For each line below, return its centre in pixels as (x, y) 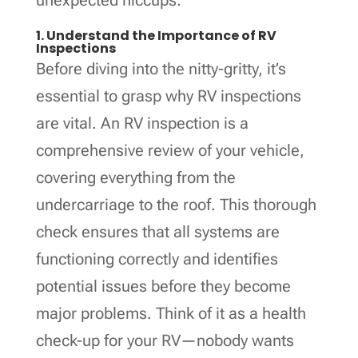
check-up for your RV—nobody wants (165, 340)
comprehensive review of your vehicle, (170, 150)
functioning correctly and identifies (157, 259)
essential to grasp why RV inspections (168, 95)
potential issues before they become (163, 286)
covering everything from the (135, 177)
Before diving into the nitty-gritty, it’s (161, 68)
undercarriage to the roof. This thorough (176, 204)
